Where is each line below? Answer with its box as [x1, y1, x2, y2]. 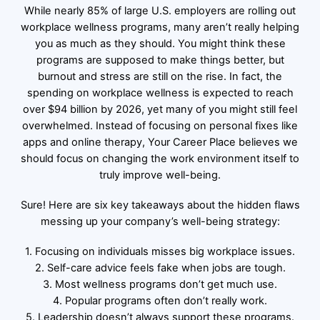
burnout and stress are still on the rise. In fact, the [38, 69, 282, 83]
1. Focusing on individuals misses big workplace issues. [25, 244, 295, 258]
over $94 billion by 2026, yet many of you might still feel [23, 102, 297, 116]
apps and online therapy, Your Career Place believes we [22, 135, 298, 149]
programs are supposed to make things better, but [36, 53, 284, 66]
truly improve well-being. [99, 168, 221, 181]
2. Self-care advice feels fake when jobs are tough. [34, 261, 286, 274]
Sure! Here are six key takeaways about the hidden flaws [20, 198, 300, 211]
